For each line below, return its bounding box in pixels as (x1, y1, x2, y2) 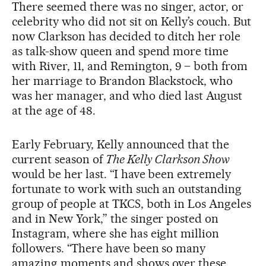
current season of (12, 151, 106, 166)
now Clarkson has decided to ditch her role (12, 28, 241, 43)
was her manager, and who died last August (12, 88, 243, 103)
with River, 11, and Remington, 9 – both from (12, 58, 248, 73)
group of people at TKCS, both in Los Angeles (12, 196, 252, 211)
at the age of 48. (12, 103, 96, 118)
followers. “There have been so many (12, 240, 206, 255)
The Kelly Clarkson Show (105, 151, 230, 166)
